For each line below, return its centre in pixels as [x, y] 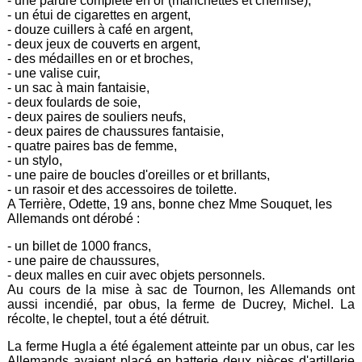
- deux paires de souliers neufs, [97, 116]
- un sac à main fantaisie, [79, 87]
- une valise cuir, [54, 73]
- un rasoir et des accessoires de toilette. [122, 189]
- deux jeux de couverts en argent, [104, 44]
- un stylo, [35, 160]
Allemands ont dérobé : [74, 218]
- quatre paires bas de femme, [93, 145]
